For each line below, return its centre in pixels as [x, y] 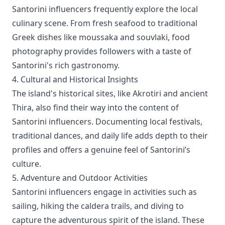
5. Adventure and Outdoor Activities [80, 178]
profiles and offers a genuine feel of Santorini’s [101, 150]
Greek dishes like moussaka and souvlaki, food [101, 37]
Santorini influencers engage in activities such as [104, 192]
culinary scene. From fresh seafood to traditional [105, 23]
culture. [27, 164]
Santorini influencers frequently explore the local [105, 9]
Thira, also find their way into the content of [95, 107]
